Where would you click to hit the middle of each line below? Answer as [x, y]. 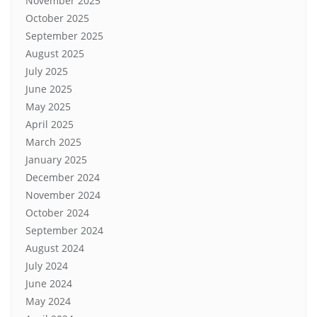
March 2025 [53, 142]
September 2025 [64, 36]
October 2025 [57, 18]
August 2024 [55, 248]
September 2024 [64, 230]
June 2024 [49, 283]
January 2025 [56, 160]
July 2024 [47, 266]
